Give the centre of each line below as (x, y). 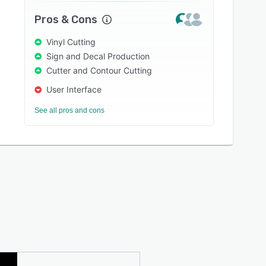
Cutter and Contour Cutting (99, 70)
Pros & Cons (66, 20)
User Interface (74, 89)
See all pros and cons (70, 110)
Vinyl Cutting (71, 42)
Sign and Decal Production (98, 56)
